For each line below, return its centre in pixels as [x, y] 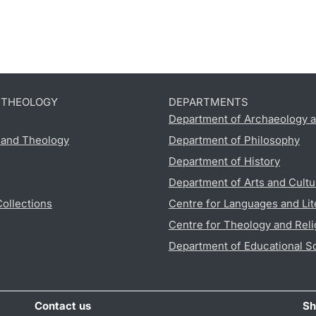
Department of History [224, 161]
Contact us [63, 305]
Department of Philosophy [234, 140]
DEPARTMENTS [208, 102]
